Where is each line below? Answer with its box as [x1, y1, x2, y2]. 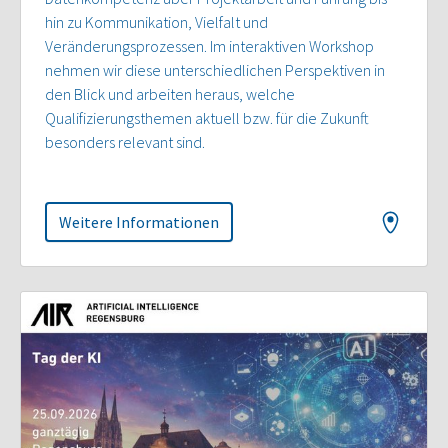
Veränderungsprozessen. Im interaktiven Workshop [45, 35, 374, 56]
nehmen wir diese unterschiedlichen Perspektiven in [45, 59, 385, 80]
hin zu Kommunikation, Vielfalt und [45, 11, 268, 32]
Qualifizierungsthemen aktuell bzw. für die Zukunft [45, 107, 369, 128]
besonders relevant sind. [45, 131, 205, 152]
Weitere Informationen [59, 211, 219, 232]
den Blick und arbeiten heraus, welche [45, 83, 295, 104]
